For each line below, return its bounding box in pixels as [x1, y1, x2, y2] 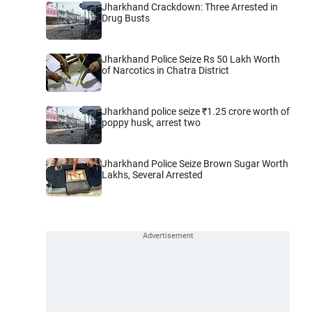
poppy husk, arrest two [102, 116, 201, 128]
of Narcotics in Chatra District [102, 64, 229, 76]
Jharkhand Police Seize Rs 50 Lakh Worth [102, 53, 280, 65]
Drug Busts [102, 12, 150, 24]
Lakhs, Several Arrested [102, 169, 203, 180]
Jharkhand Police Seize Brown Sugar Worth [102, 157, 288, 169]
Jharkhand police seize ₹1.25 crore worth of [102, 105, 290, 117]
